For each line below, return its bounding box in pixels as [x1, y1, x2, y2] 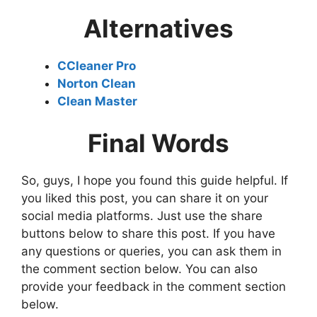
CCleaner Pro [57, 58, 136, 73]
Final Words [88, 128, 229, 158]
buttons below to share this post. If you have [21, 226, 275, 241]
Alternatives [83, 13, 234, 43]
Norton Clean [57, 76, 136, 91]
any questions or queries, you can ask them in [21, 244, 282, 259]
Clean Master [57, 93, 137, 108]
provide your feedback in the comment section [21, 279, 286, 294]
